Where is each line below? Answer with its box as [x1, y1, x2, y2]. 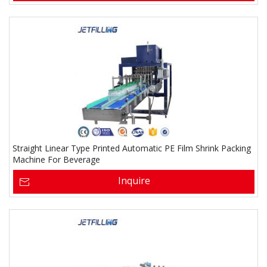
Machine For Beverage [13, 154, 100, 165]
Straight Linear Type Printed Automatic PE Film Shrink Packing [13, 142, 251, 154]
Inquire [117, 174, 150, 187]
